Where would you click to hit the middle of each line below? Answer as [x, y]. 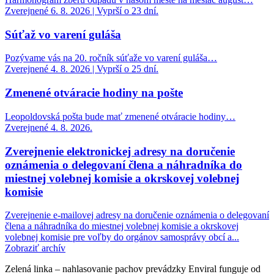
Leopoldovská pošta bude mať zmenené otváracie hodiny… [120, 116]
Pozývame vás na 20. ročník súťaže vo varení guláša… [111, 58]
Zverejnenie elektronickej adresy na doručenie [120, 151]
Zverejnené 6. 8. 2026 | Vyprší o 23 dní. [82, 11]
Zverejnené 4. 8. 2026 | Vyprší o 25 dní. [82, 69]
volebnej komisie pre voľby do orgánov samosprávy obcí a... [122, 237]
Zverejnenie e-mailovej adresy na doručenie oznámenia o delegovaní [137, 215]
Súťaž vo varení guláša [63, 34]
